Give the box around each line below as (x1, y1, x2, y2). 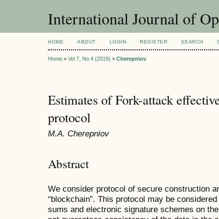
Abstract (48, 155, 89, 172)
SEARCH (181, 39, 203, 44)
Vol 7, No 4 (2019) (68, 56, 110, 62)
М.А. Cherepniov (48, 129, 109, 139)
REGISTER (140, 39, 168, 44)
